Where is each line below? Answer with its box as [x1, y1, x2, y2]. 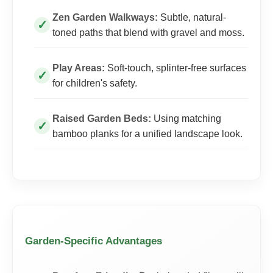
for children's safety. [52, 78, 137, 88]
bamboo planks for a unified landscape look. [52, 129, 243, 139]
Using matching [151, 113, 221, 124]
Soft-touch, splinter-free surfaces [105, 63, 246, 73]
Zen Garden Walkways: [52, 12, 158, 23]
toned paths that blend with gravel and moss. [52, 27, 244, 38]
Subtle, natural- [158, 12, 226, 23]
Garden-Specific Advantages [25, 235, 162, 247]
